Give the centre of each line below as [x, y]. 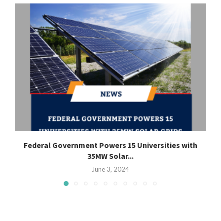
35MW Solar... [110, 156]
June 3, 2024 [110, 169]
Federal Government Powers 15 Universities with [110, 145]
